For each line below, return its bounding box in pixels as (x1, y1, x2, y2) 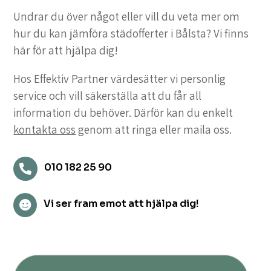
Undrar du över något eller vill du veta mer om (13, 9, 240, 24)
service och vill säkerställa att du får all (13, 88, 202, 103)
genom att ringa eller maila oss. (76, 122, 232, 137)
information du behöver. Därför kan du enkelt (13, 105, 233, 120)
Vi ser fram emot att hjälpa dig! (44, 197, 200, 211)
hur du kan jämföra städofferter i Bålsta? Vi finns (13, 26, 249, 41)
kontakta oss (13, 122, 76, 137)
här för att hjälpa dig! (13, 43, 119, 58)
